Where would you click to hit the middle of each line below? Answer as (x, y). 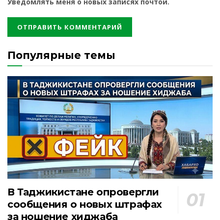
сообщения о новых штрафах (85, 205)
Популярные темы (61, 55)
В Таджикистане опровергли (83, 192)
